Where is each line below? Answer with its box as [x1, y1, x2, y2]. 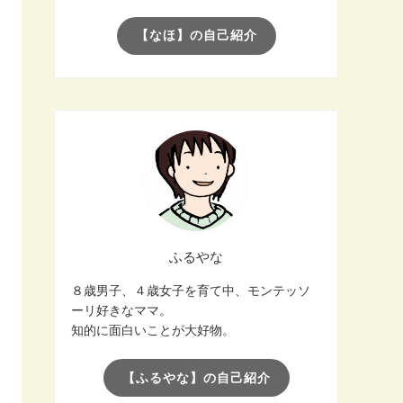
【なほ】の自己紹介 [135, 28, 257, 43]
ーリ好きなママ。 [71, 303, 172, 318]
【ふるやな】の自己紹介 [121, 370, 271, 385]
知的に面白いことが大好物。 [71, 323, 235, 338]
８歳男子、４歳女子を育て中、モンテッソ [71, 283, 310, 299]
